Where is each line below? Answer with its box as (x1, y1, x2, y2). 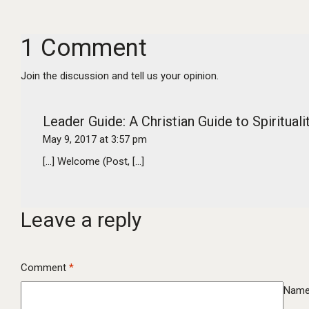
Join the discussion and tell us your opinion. (21, 70, 219, 82)
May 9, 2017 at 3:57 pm (43, 133, 147, 146)
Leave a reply (21, 208, 141, 232)
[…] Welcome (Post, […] (43, 155, 144, 168)
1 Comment (21, 34, 147, 62)
